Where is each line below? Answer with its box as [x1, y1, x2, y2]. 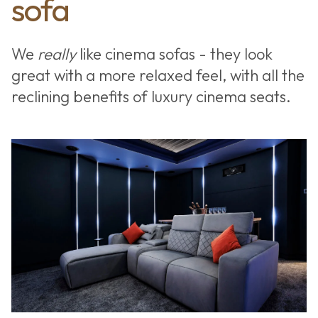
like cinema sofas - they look [75, 43, 273, 64]
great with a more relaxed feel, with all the [11, 65, 305, 85]
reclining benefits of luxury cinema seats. [11, 86, 291, 106]
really [37, 43, 76, 64]
